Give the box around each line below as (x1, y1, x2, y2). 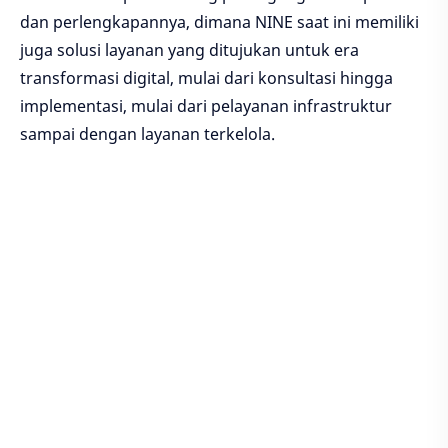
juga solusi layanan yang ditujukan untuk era (20, 39, 359, 62)
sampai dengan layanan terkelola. (20, 123, 279, 146)
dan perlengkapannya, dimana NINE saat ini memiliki (20, 11, 419, 34)
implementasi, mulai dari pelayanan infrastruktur (20, 95, 392, 118)
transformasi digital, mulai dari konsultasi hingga (20, 67, 393, 90)
